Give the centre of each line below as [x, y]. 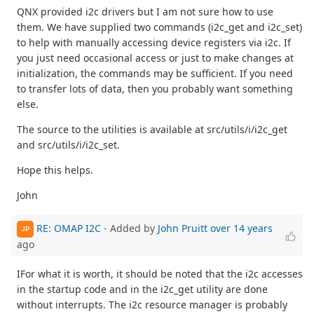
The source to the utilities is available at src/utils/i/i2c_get [152, 129]
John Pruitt [183, 228]
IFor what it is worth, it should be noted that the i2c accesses [160, 273]
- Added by [129, 228]
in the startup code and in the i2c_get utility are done [142, 289]
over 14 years [241, 228]
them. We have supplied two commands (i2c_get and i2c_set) [159, 27]
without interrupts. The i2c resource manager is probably [152, 304]
